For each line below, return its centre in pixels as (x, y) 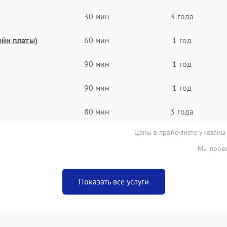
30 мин (97, 16)
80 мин (97, 111)
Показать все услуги (113, 181)
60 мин (97, 40)
